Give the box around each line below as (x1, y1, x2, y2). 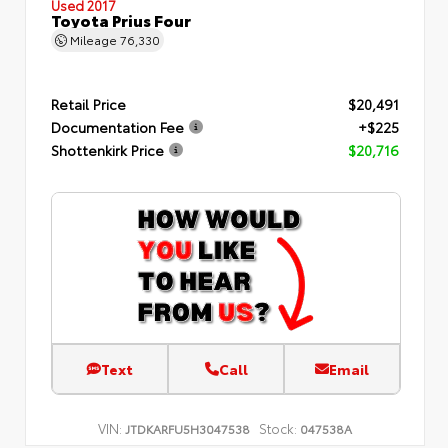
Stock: (259, 418, 297, 436)
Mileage (67, 30, 120, 47)
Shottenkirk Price (51, 139, 164, 160)
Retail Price (51, 93, 126, 114)
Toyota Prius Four (51, 7, 191, 30)
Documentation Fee (51, 116, 184, 137)
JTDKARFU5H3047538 (125, 419, 250, 436)
